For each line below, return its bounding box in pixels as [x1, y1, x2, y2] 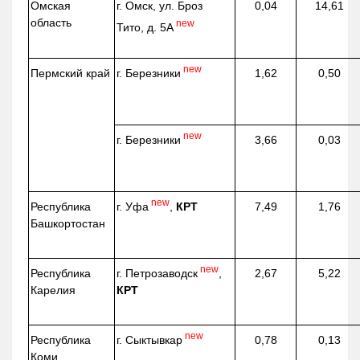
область [31, 15, 72, 29]
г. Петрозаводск [117, 266, 198, 280]
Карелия [31, 283, 76, 297]
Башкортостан [31, 216, 106, 230]
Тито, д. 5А [117, 20, 174, 34]
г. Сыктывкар [117, 333, 183, 346]
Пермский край [31, 66, 111, 80]
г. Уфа [117, 199, 149, 213]
